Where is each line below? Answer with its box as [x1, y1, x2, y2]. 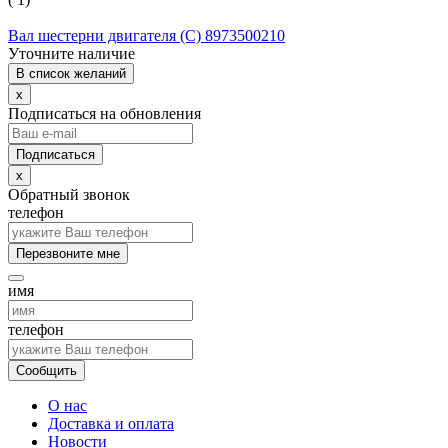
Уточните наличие [8, 44, 135, 62]
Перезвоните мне [16, 245, 120, 261]
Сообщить [16, 362, 77, 378]
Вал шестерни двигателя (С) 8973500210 [8, 26, 285, 44]
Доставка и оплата [48, 414, 174, 432]
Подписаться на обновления [8, 104, 201, 122]
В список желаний [16, 65, 126, 81]
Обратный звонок [8, 185, 130, 203]
